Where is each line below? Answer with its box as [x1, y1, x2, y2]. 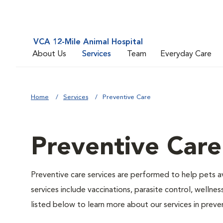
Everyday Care [160, 50, 212, 58]
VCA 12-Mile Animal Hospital [33, 38, 143, 46]
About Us [32, 50, 66, 58]
